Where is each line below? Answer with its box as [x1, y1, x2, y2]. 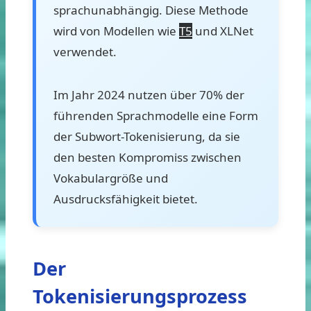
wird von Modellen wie [53, 22, 179, 39]
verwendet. [53, 43, 117, 60]
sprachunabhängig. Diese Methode [53, 1, 249, 18]
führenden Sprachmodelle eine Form [53, 107, 258, 124]
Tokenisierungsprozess [33, 283, 247, 309]
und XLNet [192, 22, 253, 39]
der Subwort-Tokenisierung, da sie [53, 128, 240, 144]
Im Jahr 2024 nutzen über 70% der [53, 86, 244, 103]
